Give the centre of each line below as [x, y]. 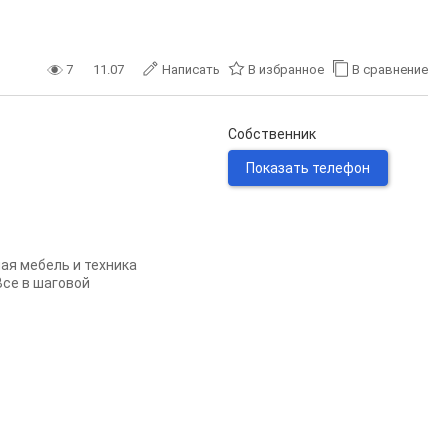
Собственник [272, 134]
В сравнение [390, 69]
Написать [191, 69]
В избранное [286, 69]
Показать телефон [308, 168]
